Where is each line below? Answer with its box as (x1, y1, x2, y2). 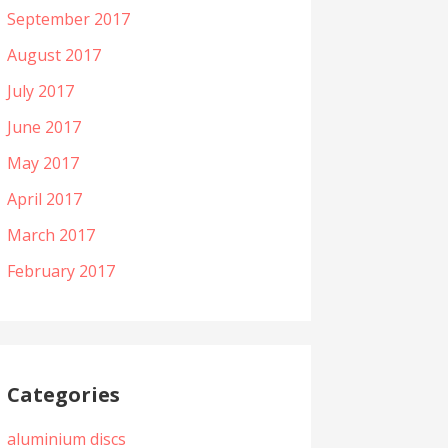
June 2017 (6, 116, 81, 139)
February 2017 (6, 260, 115, 283)
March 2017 (6, 224, 95, 247)
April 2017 (6, 188, 82, 211)
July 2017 (6, 80, 74, 103)
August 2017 (6, 44, 101, 67)
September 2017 (6, 8, 130, 31)
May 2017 (6, 152, 79, 175)
